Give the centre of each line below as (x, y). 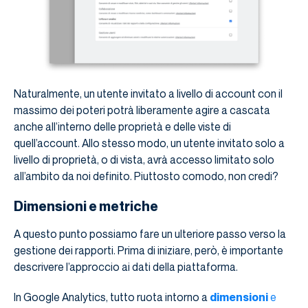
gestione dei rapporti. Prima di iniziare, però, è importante (148, 251)
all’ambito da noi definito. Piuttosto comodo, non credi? (146, 176)
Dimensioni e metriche (86, 207)
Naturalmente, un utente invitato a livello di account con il (148, 94)
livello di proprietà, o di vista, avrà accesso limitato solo (144, 160)
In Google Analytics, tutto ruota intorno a (112, 297)
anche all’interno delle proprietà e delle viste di (122, 127)
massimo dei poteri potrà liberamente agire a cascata (142, 110)
